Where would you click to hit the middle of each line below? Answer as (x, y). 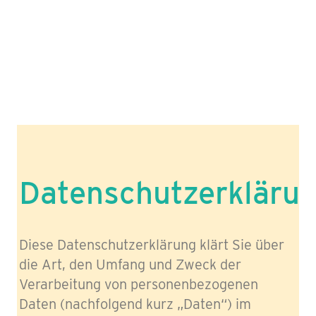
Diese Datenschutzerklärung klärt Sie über (152, 244)
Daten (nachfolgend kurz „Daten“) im (135, 304)
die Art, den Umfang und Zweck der (130, 264)
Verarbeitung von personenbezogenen (139, 284)
